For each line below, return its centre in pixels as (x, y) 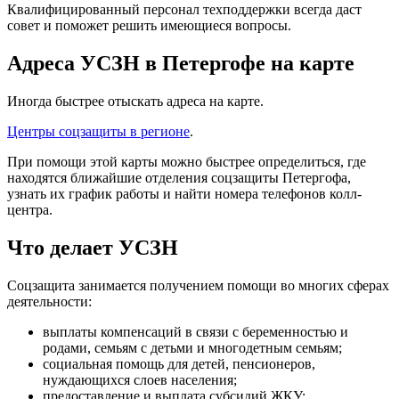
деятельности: (49, 302)
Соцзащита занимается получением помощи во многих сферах (198, 286)
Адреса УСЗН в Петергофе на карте (181, 64)
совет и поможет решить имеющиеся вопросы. (149, 26)
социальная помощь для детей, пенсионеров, (179, 364)
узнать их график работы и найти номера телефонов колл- (184, 194)
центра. (30, 210)
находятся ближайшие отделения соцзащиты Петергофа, (179, 178)
